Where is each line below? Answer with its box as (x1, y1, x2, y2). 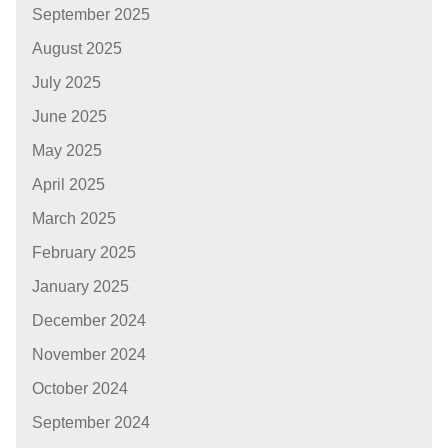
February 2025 (32, 244, 136, 262)
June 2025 (32, 108, 107, 126)
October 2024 (32, 380, 128, 398)
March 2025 (32, 210, 116, 228)
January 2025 (32, 278, 129, 296)
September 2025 (32, 6, 150, 24)
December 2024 (32, 312, 146, 330)
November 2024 (32, 346, 146, 364)
